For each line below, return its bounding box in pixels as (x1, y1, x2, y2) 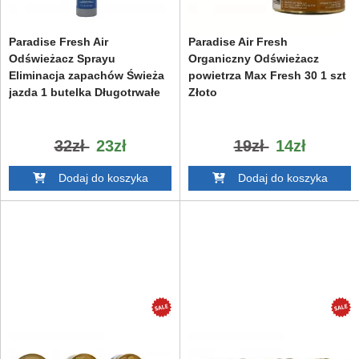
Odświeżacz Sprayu (9, 51, 115, 65)
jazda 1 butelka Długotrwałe (9, 85, 160, 99)
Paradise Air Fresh (188, 34, 288, 48)
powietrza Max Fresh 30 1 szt (188, 68, 346, 82)
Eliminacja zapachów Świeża (9, 68, 164, 82)
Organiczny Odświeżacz (188, 51, 319, 65)
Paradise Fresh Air (9, 34, 108, 48)
